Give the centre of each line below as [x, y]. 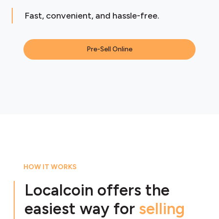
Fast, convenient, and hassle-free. [92, 16]
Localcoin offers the [97, 190]
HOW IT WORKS [50, 167]
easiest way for [82, 209]
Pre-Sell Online [109, 49]
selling [162, 209]
